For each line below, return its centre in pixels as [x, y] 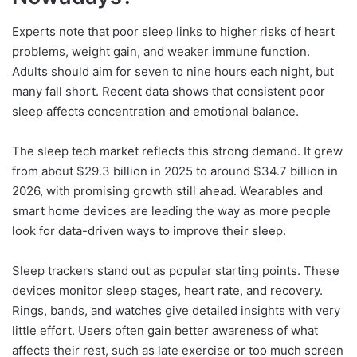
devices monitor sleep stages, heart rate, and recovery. [167, 291]
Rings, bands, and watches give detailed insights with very [176, 311]
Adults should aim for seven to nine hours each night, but [173, 72]
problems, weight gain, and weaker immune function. [161, 52]
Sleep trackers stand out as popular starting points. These [176, 271]
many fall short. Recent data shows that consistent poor [169, 92]
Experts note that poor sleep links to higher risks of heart [173, 32]
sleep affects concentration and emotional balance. [155, 112]
